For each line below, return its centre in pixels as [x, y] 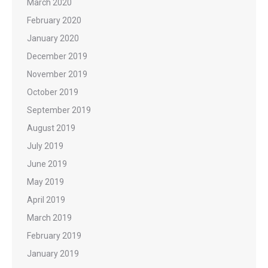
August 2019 [51, 128]
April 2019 [46, 200]
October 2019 [53, 92]
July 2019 [45, 146]
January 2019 [53, 254]
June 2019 [47, 164]
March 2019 [49, 218]
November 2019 [57, 74]
